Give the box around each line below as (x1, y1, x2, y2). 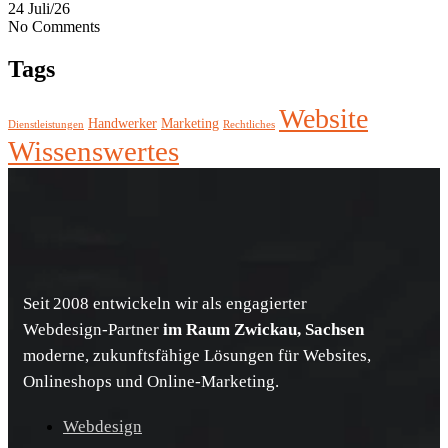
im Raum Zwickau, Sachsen (163, 319, 364, 339)
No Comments (8, 18, 100, 36)
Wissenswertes (8, 134, 179, 167)
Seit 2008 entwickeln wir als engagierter (23, 293, 307, 313)
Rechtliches (223, 118, 275, 130)
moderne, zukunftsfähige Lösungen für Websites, (23, 345, 371, 365)
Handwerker (88, 115, 157, 131)
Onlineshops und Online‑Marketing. (23, 371, 279, 391)
